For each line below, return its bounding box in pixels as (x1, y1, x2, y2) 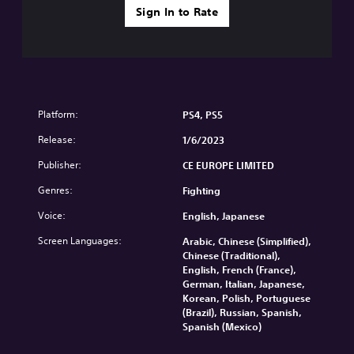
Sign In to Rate (135, 4, 219, 19)
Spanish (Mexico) (183, 319, 262, 333)
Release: (38, 132, 76, 146)
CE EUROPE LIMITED (183, 158, 274, 171)
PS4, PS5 (183, 107, 223, 121)
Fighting (183, 183, 220, 197)
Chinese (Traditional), (183, 248, 281, 262)
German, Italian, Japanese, (183, 277, 305, 290)
